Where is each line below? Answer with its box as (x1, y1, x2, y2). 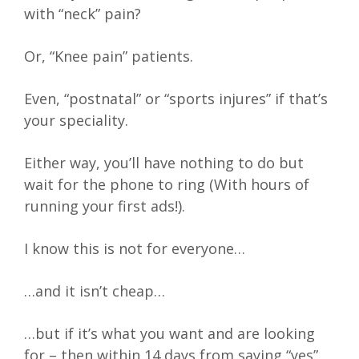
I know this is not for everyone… (24, 239, 245, 259)
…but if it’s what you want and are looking (24, 324, 315, 344)
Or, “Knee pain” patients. (24, 46, 193, 67)
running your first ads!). (24, 196, 185, 216)
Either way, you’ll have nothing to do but (24, 153, 304, 173)
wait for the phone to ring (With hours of (24, 175, 309, 195)
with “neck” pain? (24, 4, 141, 24)
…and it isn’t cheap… (24, 281, 165, 301)
